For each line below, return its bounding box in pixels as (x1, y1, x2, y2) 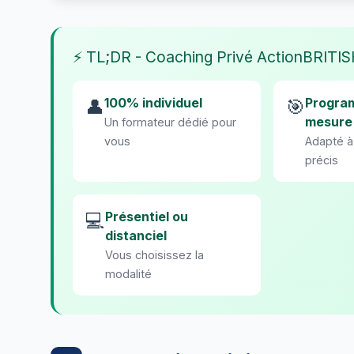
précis (304, 153, 338, 167)
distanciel (105, 227, 167, 243)
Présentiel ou (105, 208, 188, 224)
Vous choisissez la (105, 247, 204, 262)
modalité (105, 266, 152, 281)
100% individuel (104, 94, 202, 111)
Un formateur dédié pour (104, 115, 236, 129)
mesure (304, 113, 352, 130)
